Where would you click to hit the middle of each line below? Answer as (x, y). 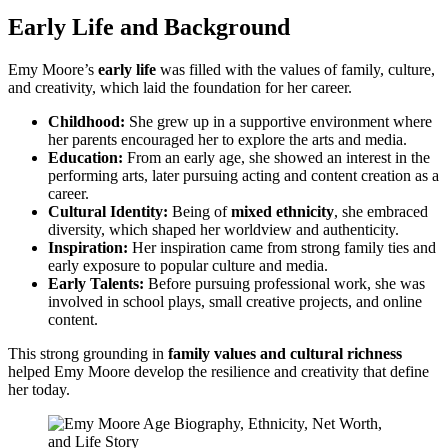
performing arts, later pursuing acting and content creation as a (243, 175)
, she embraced (381, 211)
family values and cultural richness (285, 353)
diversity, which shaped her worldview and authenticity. (223, 229)
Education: (85, 157)
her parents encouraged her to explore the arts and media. (227, 139)
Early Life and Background (149, 26)
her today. (39, 389)
